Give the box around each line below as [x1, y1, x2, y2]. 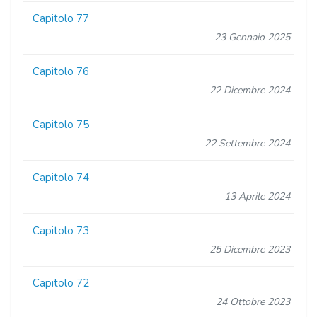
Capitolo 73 [33, 223, 90, 238]
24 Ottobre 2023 [215, 295, 290, 309]
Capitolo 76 [33, 64, 90, 79]
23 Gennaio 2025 [214, 30, 290, 45]
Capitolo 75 [33, 117, 90, 132]
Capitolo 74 [33, 170, 90, 185]
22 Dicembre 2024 [209, 83, 290, 98]
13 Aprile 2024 [224, 189, 290, 203]
